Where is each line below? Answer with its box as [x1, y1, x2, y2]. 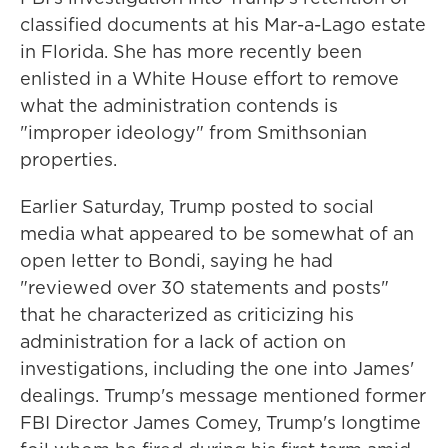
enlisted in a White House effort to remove [20, 66, 399, 91]
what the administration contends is [20, 93, 338, 118]
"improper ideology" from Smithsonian [20, 120, 367, 145]
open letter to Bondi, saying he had [20, 248, 333, 273]
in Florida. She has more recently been [20, 39, 362, 64]
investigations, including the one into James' [20, 356, 414, 381]
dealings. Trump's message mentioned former [20, 383, 426, 408]
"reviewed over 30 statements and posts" [20, 275, 389, 300]
